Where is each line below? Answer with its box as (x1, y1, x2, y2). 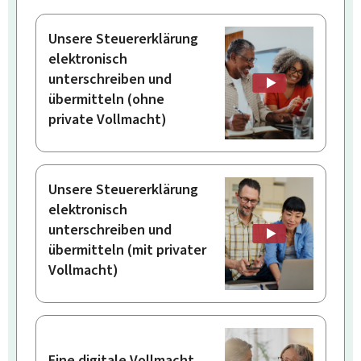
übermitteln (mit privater (48, 240, 206, 260)
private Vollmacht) (48, 110, 167, 130)
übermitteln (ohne (48, 89, 164, 110)
